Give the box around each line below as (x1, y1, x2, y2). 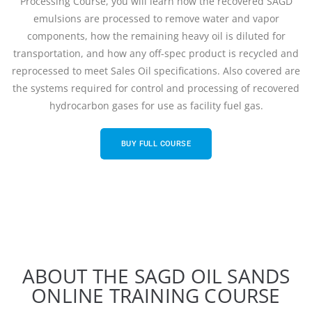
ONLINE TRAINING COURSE (31, 281, 281, 309)
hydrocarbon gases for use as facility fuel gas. (49, 98, 263, 112)
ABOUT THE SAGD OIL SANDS (22, 262, 290, 289)
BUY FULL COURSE (121, 139, 191, 148)
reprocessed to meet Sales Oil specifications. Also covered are (12, 63, 300, 77)
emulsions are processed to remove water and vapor (33, 11, 279, 25)
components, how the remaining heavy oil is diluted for (26, 29, 286, 42)
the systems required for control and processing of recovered (13, 81, 299, 95)
